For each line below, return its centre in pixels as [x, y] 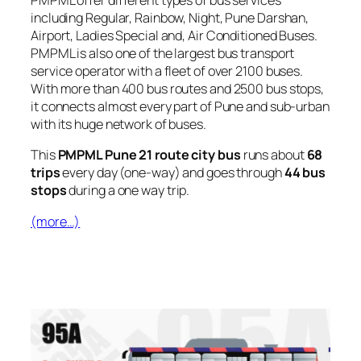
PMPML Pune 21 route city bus [149, 155]
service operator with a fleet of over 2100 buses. [167, 71]
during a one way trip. [128, 191]
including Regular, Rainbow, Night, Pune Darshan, [170, 18]
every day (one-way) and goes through [172, 173]
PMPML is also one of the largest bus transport [163, 54]
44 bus [305, 173]
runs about [274, 155]
